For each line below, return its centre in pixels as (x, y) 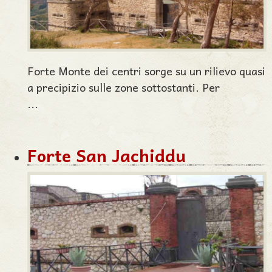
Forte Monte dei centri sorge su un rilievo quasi (146, 71)
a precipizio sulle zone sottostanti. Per (124, 87)
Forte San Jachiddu (107, 155)
